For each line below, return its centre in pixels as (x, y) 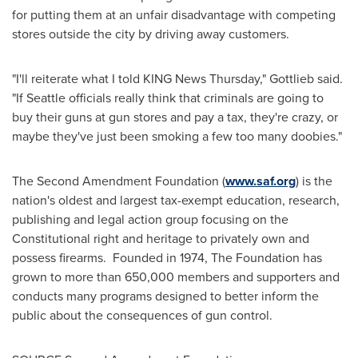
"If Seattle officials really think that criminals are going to (168, 98)
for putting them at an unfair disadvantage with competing (174, 15)
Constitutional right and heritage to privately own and (161, 239)
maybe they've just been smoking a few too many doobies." (177, 136)
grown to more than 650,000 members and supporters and (176, 277)
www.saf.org (261, 181)
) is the (314, 181)
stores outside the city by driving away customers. (151, 34)
